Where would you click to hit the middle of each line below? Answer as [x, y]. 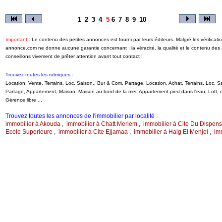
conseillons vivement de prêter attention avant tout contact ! [74, 56]
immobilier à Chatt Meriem [102, 124]
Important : [18, 39]
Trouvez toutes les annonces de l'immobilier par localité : [81, 116]
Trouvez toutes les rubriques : [39, 75]
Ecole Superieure [29, 132]
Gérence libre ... [24, 100]
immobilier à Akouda [33, 124]
